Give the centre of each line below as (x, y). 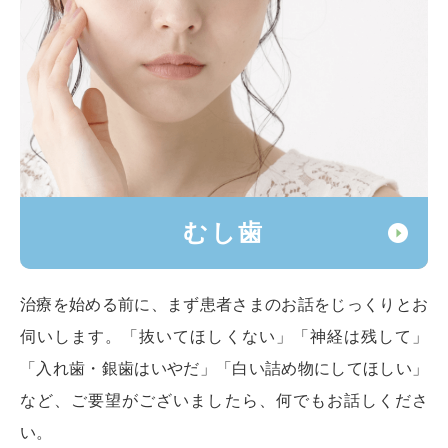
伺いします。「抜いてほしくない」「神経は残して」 (224, 336)
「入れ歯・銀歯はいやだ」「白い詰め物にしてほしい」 (224, 368)
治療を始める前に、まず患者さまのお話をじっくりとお (224, 304)
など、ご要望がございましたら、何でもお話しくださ (224, 400)
